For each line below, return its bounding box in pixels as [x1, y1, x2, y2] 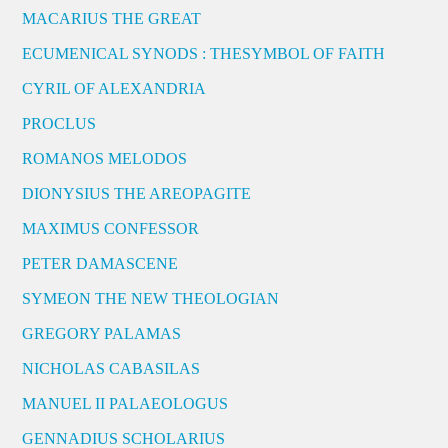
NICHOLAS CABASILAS [22, 359, 201, 377]
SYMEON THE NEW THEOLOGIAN [22, 289, 280, 307]
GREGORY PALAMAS [22, 324, 182, 342]
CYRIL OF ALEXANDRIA [22, 79, 207, 97]
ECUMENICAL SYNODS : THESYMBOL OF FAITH [22, 44, 386, 62]
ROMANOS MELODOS [22, 149, 188, 167]
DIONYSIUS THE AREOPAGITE [22, 184, 252, 202]
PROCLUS [22, 114, 97, 132]
